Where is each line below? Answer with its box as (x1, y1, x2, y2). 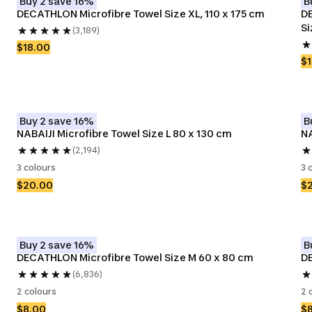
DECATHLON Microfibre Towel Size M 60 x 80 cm (17, 251, 253, 263)
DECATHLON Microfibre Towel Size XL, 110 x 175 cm (17, 8, 265, 19)
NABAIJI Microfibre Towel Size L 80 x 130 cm (17, 127, 232, 139)
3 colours (17, 162, 56, 173)
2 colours (17, 286, 56, 297)
